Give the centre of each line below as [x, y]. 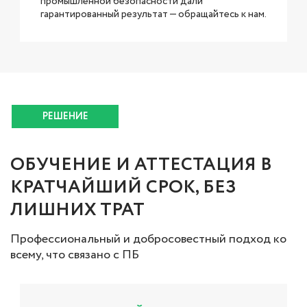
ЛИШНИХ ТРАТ [77, 210]
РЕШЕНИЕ [65, 116]
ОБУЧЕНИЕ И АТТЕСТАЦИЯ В [141, 164]
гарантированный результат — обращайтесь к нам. [153, 14]
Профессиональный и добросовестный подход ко [148, 239]
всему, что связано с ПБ [75, 255]
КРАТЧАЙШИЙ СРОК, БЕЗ [123, 187]
